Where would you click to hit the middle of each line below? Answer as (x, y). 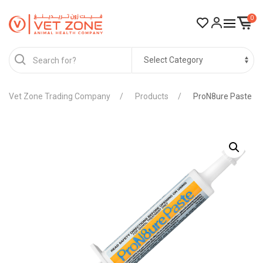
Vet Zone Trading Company (60, 96)
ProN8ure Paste (222, 96)
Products (152, 96)
